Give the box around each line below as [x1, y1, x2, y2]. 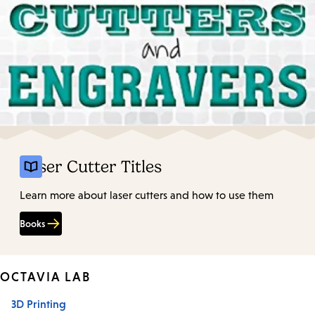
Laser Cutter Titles [20, 157, 162, 176]
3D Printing [11, 297, 66, 310]
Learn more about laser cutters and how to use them [20, 188, 274, 201]
